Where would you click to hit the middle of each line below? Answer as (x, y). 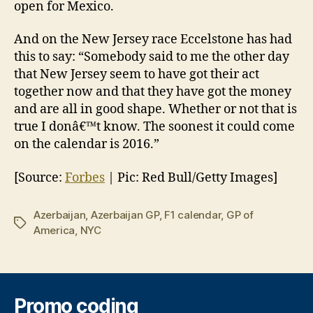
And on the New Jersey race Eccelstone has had (153, 40)
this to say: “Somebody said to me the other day (152, 57)
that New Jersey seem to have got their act (137, 75)
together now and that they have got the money (153, 92)
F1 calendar (193, 214)
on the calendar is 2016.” (87, 145)
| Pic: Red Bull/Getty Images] (191, 177)
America (54, 230)
